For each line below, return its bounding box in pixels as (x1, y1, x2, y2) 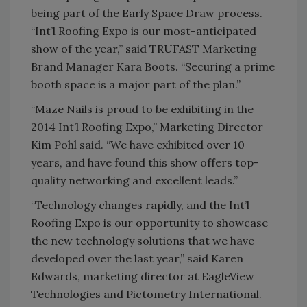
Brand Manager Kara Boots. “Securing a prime (31, 60, 275, 74)
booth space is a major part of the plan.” (31, 77, 241, 92)
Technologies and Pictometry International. (31, 287, 262, 302)
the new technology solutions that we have (31, 234, 254, 248)
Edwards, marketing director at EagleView (31, 269, 254, 284)
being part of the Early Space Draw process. (31, 6, 262, 21)
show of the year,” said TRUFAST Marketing (31, 42, 257, 56)
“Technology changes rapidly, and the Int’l (31, 198, 249, 212)
